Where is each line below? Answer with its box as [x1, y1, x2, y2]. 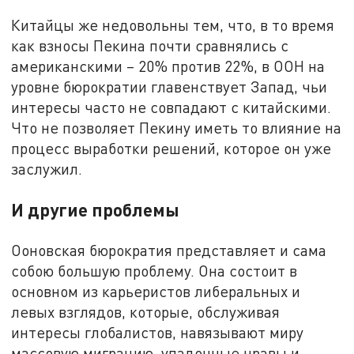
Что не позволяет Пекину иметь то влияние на [11, 119, 342, 137]
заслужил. [11, 160, 83, 179]
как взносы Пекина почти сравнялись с [11, 36, 289, 55]
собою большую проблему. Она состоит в [11, 262, 298, 281]
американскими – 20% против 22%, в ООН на [11, 57, 326, 76]
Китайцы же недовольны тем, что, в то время [11, 16, 335, 35]
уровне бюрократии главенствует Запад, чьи [11, 77, 328, 96]
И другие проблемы [11, 198, 180, 221]
